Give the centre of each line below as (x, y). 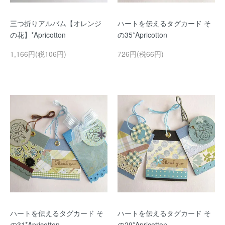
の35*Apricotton (142, 35)
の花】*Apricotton (38, 35)
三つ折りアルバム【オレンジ (56, 23)
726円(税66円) (141, 54)
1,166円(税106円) (38, 54)
